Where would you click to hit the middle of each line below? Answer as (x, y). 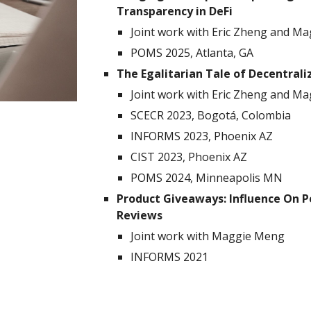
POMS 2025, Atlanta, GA (192, 53)
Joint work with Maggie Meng (208, 236)
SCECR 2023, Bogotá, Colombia (211, 115)
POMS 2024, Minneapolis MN (207, 178)
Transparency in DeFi (176, 11)
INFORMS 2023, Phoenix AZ (202, 136)
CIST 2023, (160, 157)
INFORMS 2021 (171, 257)
